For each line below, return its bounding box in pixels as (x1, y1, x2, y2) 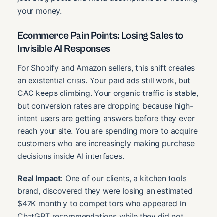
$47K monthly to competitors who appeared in (17, 199, 186, 209)
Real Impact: (17, 173, 63, 184)
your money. (17, 5, 62, 15)
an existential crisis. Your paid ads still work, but (17, 76, 190, 86)
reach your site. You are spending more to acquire (17, 126, 198, 136)
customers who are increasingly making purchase (17, 139, 195, 149)
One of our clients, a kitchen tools (62, 173, 186, 184)
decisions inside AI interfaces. (17, 151, 124, 161)
